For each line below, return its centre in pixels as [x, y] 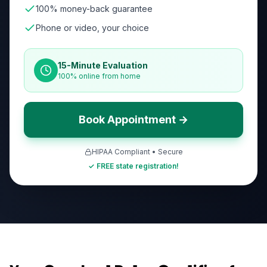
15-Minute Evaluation [103, 65]
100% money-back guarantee [94, 9]
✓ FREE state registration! [133, 166]
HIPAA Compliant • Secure [137, 152]
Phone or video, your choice [92, 28]
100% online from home [99, 76]
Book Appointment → [133, 119]
